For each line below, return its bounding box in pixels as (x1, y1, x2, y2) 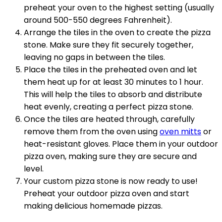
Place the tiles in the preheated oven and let (24, 64, 197, 75)
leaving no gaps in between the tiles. (24, 52, 165, 63)
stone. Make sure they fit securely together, (24, 39, 193, 51)
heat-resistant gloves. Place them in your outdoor (24, 138, 218, 150)
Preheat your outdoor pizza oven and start (24, 188, 189, 199)
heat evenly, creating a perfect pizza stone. (24, 101, 193, 112)
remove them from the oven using (24, 126, 160, 137)
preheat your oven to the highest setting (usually (24, 2, 214, 13)
